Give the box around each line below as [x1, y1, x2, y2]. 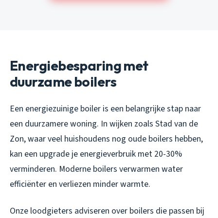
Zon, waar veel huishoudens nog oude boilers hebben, [10, 132, 203, 145]
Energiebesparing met [10, 56, 148, 74]
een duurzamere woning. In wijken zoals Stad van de [10, 117, 198, 130]
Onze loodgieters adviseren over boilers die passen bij [10, 204, 204, 217]
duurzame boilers [10, 73, 117, 90]
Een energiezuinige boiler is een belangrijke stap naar [10, 102, 201, 115]
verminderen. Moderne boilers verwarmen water [10, 163, 183, 175]
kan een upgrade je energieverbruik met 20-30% [10, 147, 182, 160]
